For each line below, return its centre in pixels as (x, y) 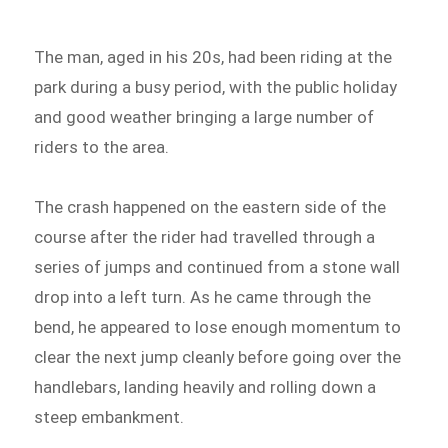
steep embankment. (109, 416)
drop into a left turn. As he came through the (203, 296)
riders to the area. (102, 147)
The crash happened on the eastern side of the (210, 206)
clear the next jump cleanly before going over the (218, 356)
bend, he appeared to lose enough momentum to (218, 326)
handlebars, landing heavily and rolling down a (205, 386)
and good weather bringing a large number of (204, 117)
